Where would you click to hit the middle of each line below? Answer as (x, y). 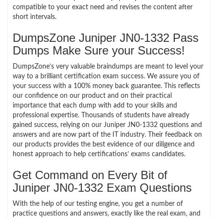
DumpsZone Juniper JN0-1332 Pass (106, 37)
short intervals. (35, 17)
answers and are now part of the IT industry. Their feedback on (107, 135)
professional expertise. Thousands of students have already (101, 115)
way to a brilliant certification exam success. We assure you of (106, 76)
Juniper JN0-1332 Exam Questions (102, 187)
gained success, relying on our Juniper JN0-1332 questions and (107, 125)
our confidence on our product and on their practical (92, 96)
